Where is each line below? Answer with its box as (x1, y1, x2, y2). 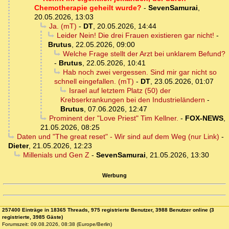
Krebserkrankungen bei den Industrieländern (60, 96, 205, 104)
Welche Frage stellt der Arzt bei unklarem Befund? (62, 50, 225, 58)
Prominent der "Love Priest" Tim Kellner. (49, 114, 178, 123)
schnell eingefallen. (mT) (54, 77, 134, 86)
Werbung (102, 172, 127, 178)
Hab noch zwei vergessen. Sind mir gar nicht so (62, 68, 217, 77)
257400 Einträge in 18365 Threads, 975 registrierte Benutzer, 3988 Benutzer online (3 (2, 207, 214, 213)
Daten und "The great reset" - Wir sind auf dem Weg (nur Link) (16, 132, 219, 141)
